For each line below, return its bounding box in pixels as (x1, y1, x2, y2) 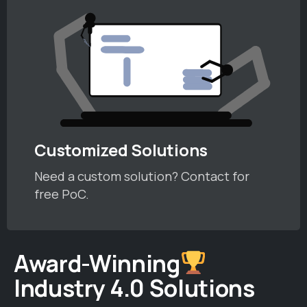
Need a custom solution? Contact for (34, 167, 249, 184)
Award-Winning (14, 247, 180, 279)
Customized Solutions (34, 138, 208, 161)
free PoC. (34, 185, 89, 202)
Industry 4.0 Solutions (14, 271, 255, 304)
